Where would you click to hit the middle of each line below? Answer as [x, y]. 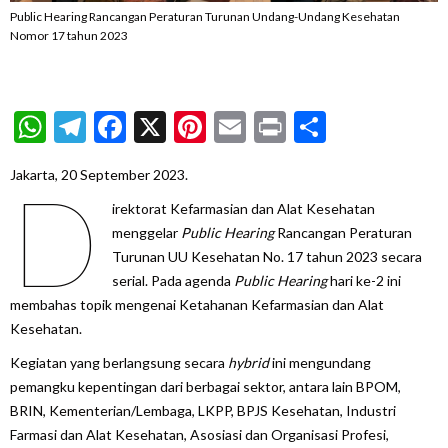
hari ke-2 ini [363, 280]
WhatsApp [120, 126]
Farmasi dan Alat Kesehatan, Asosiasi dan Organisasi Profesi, [199, 434]
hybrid [248, 362]
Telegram [150, 126]
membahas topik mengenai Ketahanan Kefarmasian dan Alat [197, 304]
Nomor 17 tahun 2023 [69, 35]
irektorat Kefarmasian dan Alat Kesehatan [243, 208]
